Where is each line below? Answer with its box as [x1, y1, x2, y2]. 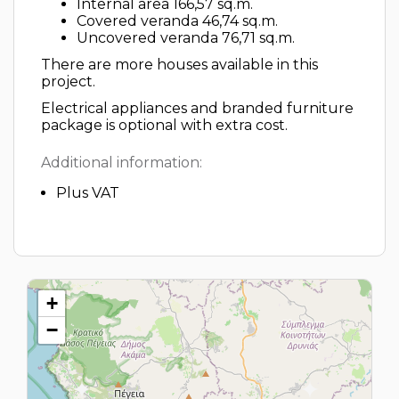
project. [41, 73, 95, 90]
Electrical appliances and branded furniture [41, 100, 354, 117]
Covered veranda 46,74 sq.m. [77, 12, 278, 29]
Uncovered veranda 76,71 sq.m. [77, 29, 295, 46]
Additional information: [41, 154, 202, 171]
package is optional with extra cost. [41, 117, 288, 134]
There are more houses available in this [41, 56, 318, 73]
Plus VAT [56, 184, 119, 201]
